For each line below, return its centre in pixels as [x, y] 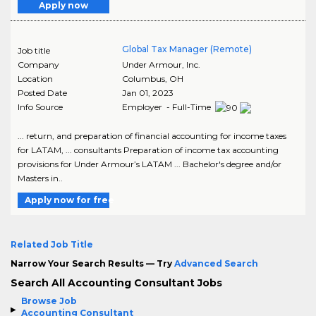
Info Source [40, 107]
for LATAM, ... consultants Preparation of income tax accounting [148, 150]
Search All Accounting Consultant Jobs [116, 282]
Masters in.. [40, 178]
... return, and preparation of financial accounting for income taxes [152, 135]
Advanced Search [216, 263]
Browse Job [49, 300]
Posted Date [42, 92]
